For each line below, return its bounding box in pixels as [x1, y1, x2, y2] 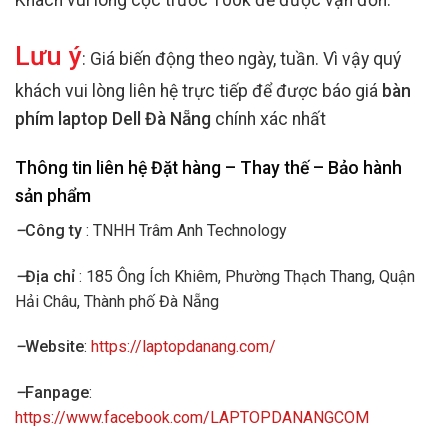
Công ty [25, 220, 82, 240]
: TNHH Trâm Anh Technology [82, 220, 287, 240]
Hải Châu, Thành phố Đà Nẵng [15, 291, 219, 311]
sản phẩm [15, 185, 91, 206]
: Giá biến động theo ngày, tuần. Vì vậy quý [82, 48, 401, 69]
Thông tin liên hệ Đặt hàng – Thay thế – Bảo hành [15, 157, 402, 178]
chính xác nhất [211, 108, 326, 129]
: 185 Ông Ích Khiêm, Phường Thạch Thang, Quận [75, 266, 415, 286]
